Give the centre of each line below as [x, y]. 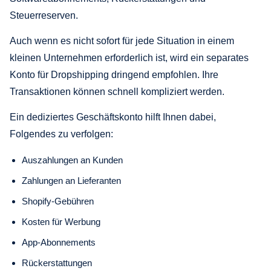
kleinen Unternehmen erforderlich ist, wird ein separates [129, 57]
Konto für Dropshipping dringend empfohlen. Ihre [114, 74]
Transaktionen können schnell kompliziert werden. [117, 91]
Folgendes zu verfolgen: [61, 134]
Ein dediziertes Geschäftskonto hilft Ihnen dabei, [113, 117]
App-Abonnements [59, 242]
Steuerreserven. [44, 15]
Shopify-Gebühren [58, 201]
